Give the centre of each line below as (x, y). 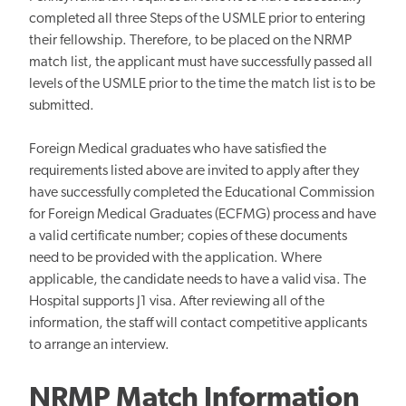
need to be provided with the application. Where (175, 258)
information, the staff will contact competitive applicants (198, 323)
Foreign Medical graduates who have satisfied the (178, 149)
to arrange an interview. (99, 345)
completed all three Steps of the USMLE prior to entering (197, 19)
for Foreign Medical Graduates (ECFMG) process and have (203, 214)
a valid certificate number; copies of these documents (188, 236)
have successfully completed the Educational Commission (202, 193)
